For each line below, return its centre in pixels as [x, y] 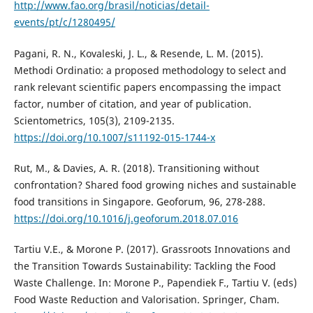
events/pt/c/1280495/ [64, 22]
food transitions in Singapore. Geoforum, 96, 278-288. [139, 201]
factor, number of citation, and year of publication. [132, 103]
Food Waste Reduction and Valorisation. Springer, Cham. [146, 299]
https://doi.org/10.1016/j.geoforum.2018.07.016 [126, 218]
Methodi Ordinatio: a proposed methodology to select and [150, 70]
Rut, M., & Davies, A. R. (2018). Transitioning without [136, 168]
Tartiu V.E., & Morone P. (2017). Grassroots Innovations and [152, 249]
